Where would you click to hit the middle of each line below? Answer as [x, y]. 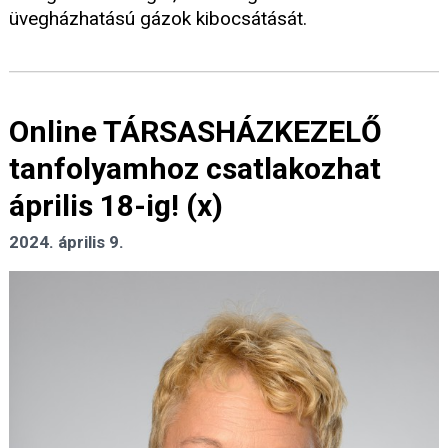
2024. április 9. [66, 242]
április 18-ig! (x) [116, 206]
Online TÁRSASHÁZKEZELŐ [195, 132]
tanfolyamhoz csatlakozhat [195, 169]
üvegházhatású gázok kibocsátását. [158, 19]
